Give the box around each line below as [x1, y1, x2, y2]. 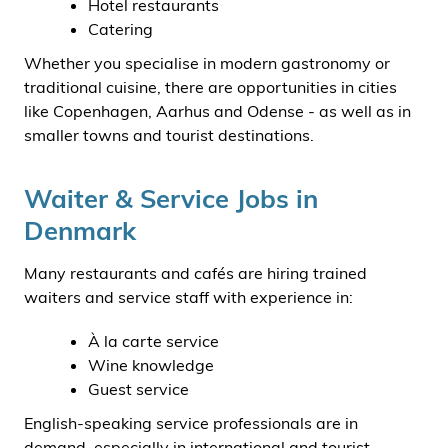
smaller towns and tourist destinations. [24, 125, 314, 146]
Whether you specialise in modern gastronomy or [24, 53, 390, 74]
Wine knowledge [88, 355, 214, 376]
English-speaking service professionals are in [24, 413, 358, 434]
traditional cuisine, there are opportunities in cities [24, 77, 397, 98]
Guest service [88, 379, 189, 400]
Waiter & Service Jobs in [24, 182, 318, 215]
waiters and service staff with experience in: [24, 287, 353, 308]
